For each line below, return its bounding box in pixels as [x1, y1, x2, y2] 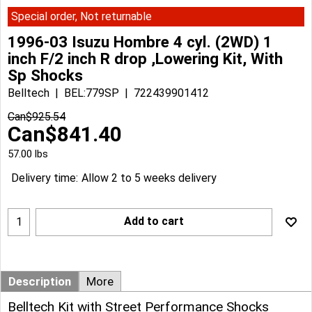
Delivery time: [11, 171, 78, 185]
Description [8, 274, 71, 288]
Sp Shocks [8, 65, 83, 84]
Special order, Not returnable [11, 10, 152, 23]
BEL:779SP [64, 86, 119, 100]
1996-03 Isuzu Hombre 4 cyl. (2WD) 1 [8, 32, 272, 51]
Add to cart [124, 214, 184, 228]
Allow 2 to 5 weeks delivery [81, 171, 217, 185]
